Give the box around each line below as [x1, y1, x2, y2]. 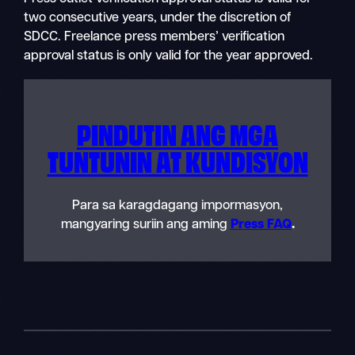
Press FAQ [230, 219, 292, 232]
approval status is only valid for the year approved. [24, 50, 314, 63]
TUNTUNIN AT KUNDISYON [47, 142, 308, 178]
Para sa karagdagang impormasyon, [72, 200, 283, 213]
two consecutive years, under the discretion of [24, 12, 292, 25]
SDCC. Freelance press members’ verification [24, 31, 285, 44]
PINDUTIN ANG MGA [77, 115, 278, 151]
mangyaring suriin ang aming [60, 219, 231, 232]
